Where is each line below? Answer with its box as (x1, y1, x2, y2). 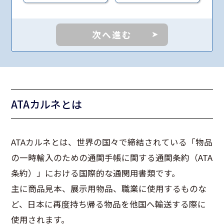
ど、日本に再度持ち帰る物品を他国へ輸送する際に (11, 197, 206, 210)
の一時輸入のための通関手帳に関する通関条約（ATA (11, 151, 213, 163)
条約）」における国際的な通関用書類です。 (11, 166, 180, 179)
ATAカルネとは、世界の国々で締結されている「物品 (11, 135, 213, 148)
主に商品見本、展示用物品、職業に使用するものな (11, 182, 207, 194)
